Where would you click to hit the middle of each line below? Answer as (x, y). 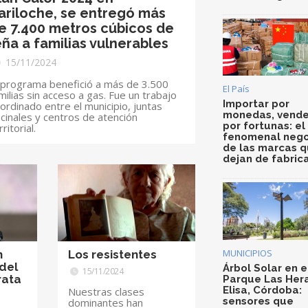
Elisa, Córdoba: (262, 290)
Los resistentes (113, 255)
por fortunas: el (264, 126)
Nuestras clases (107, 292)
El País (236, 89)
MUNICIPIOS (247, 253)
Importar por (256, 104)
